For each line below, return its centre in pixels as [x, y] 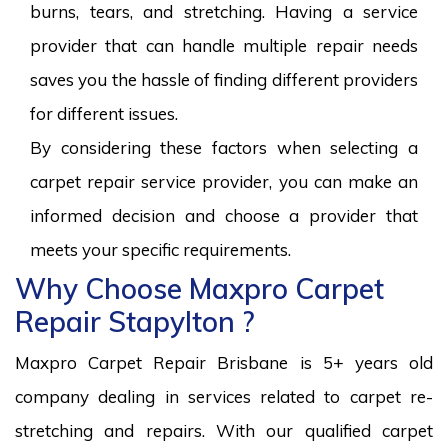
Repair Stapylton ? [134, 321]
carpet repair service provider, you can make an [224, 181]
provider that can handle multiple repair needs [224, 45]
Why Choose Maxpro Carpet [199, 288]
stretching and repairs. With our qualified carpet [224, 430]
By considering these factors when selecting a [224, 147]
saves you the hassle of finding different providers [224, 79]
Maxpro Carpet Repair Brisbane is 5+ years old [224, 362]
